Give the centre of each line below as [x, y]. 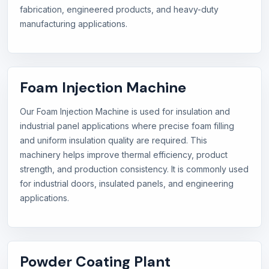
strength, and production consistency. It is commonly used [134, 169]
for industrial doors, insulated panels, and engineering [127, 184]
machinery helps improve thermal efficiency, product [124, 155]
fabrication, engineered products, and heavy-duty [119, 10]
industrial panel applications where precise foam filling [127, 126]
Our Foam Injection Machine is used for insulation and [125, 112]
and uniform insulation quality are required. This [113, 141]
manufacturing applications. [74, 24]
